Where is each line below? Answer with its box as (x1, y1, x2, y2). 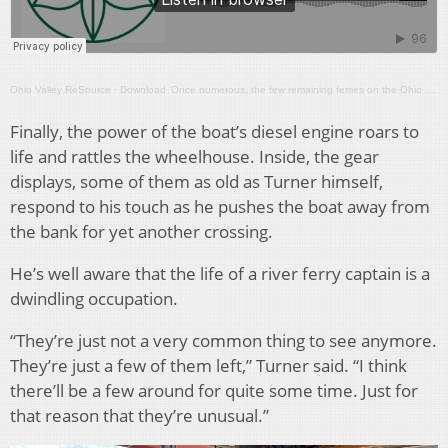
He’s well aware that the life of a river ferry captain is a (10, 262, 430, 286)
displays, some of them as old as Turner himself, (10, 170, 383, 194)
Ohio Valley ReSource (10, 84, 111, 96)
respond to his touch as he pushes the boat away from (10, 195, 430, 219)
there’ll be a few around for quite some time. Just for (10, 379, 418, 403)
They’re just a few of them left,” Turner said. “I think (10, 354, 407, 378)
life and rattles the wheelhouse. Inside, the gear (10, 145, 379, 169)
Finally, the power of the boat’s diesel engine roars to (10, 120, 419, 144)
